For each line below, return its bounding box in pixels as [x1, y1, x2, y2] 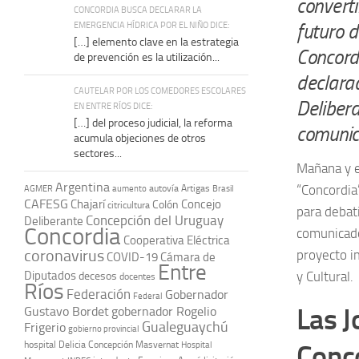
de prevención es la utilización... [74, 50, 220, 64]
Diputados [24, 268, 76, 283]
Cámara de [160, 249, 216, 264]
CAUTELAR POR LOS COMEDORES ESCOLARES [74, 84, 246, 96]
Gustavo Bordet [24, 303, 109, 319]
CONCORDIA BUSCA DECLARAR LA [74, 3, 202, 15]
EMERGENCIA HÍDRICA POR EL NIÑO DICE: [74, 18, 229, 30]
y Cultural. [296, 268, 353, 285]
